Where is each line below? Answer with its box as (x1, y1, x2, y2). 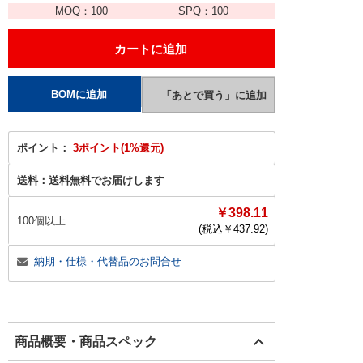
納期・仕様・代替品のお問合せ (34, 255, 181, 267)
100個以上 (17, 215, 66, 227)
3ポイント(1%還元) (73, 142, 164, 154)
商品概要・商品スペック (15, 335, 157, 348)
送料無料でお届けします (49, 174, 164, 186)
